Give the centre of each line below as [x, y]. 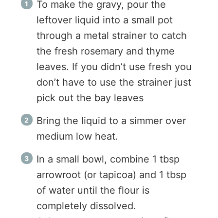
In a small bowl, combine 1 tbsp [108, 159]
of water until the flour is [93, 191]
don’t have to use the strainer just [114, 82]
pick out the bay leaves [90, 98]
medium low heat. [79, 136]
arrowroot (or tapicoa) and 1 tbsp [111, 175]
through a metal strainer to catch [112, 36]
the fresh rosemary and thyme [106, 51]
